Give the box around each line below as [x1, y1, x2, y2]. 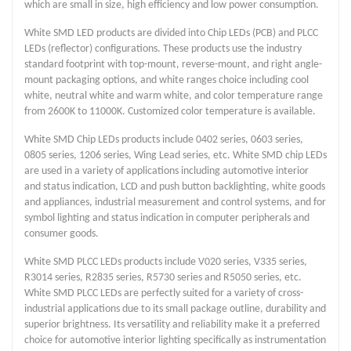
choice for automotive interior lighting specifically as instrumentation [24, 334, 326, 346]
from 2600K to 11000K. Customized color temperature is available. [24, 105, 316, 118]
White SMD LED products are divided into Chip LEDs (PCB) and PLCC [24, 27, 318, 39]
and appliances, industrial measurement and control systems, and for [24, 196, 326, 208]
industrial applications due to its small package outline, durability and [24, 302, 326, 315]
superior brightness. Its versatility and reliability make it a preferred [24, 318, 320, 331]
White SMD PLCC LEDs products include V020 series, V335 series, [24, 255, 307, 268]
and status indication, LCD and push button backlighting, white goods [24, 180, 325, 193]
